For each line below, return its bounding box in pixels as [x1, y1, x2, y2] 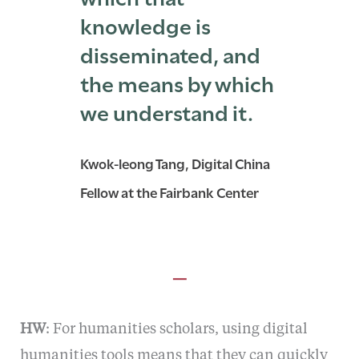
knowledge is [80, 9, 212, 41]
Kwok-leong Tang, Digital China [80, 152, 271, 174]
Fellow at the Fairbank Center [80, 181, 260, 203]
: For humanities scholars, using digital [45, 321, 308, 337]
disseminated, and [80, 38, 261, 70]
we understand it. [80, 95, 254, 127]
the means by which [80, 67, 275, 99]
